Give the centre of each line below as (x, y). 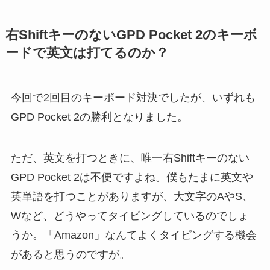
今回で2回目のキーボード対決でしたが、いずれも (133, 98)
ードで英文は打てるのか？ (87, 53)
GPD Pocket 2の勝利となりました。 (99, 117)
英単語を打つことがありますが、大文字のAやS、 (132, 196)
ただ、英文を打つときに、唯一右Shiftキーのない (130, 158)
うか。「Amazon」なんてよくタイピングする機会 (133, 235)
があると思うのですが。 (70, 254)
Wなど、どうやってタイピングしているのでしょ (130, 215)
